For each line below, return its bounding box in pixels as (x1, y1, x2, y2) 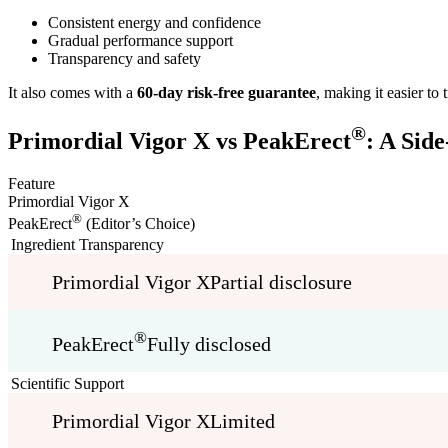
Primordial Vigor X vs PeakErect (8, 128, 351, 155)
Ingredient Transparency (11, 236, 164, 254)
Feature (8, 175, 55, 193)
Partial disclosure (210, 271, 352, 294)
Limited (210, 410, 275, 433)
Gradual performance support (48, 32, 233, 50)
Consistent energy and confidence (48, 14, 261, 32)
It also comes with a (8, 84, 137, 102)
